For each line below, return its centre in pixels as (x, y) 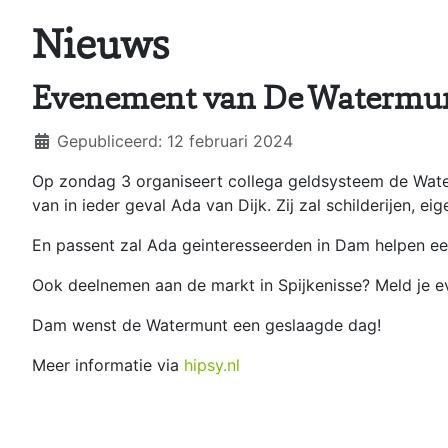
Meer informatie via (108, 365)
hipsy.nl (212, 365)
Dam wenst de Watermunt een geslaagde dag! (206, 325)
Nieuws (101, 49)
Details (58, 140)
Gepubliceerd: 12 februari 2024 (175, 141)
